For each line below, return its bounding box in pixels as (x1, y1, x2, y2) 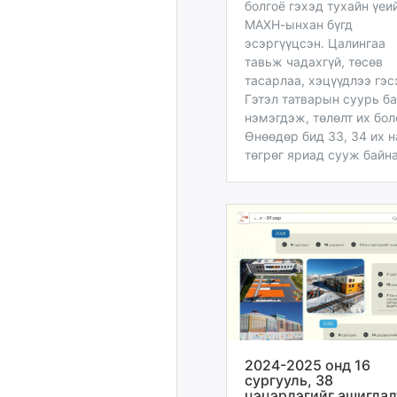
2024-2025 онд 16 (245, 355, 370, 374)
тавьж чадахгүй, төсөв (245, 53, 383, 69)
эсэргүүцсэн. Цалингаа (245, 35, 385, 51)
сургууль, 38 (245, 370, 333, 389)
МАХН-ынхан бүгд (245, 16, 353, 32)
